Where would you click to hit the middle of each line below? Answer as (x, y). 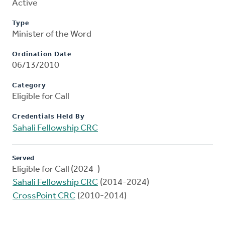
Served (23, 159)
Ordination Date (42, 55)
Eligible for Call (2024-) (56, 170)
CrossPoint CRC (44, 196)
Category (29, 86)
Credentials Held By (48, 117)
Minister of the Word (52, 35)
